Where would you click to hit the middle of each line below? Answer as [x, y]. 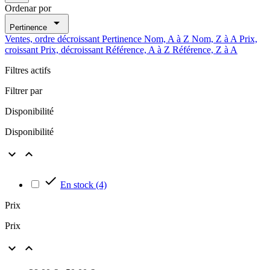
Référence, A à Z [139, 49]
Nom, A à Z [168, 39]
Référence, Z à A [205, 49]
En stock [78, 184]
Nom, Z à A [215, 39]
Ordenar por [28, 8]
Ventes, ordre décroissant [53, 39]
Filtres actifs [28, 70]
